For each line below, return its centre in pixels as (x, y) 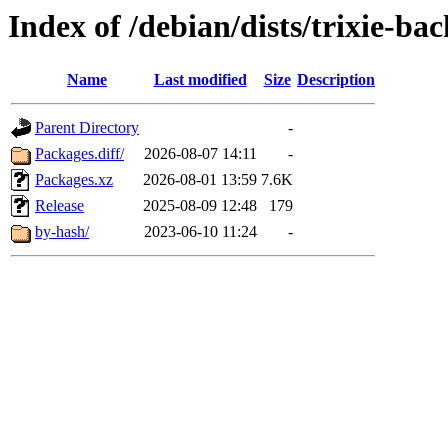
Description (336, 80)
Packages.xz (74, 180)
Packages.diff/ (79, 154)
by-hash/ (62, 232)
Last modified (200, 80)
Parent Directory (87, 128)
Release (59, 206)
